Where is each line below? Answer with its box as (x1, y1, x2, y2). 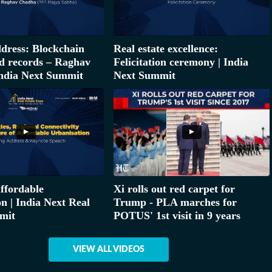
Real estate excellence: (114, 42, 218, 55)
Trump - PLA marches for (114, 195, 237, 208)
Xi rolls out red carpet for (114, 182, 235, 195)
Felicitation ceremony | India (114, 55, 248, 68)
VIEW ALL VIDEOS (73, 245, 144, 254)
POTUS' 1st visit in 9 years (114, 209, 240, 222)
